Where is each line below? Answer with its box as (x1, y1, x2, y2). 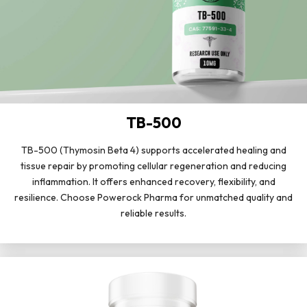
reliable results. (121, 207, 186, 220)
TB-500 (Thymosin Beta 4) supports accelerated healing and (21, 144, 286, 157)
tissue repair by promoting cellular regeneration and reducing (21, 160, 286, 173)
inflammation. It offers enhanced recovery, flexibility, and (32, 175, 275, 188)
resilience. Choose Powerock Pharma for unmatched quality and (14, 191, 293, 204)
